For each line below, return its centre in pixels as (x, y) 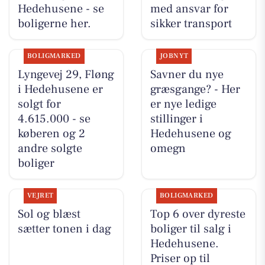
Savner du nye (187, 74)
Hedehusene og (190, 133)
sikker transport (191, 23)
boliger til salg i (190, 229)
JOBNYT (174, 56)
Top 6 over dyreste (198, 214)
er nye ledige (183, 104)
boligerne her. (54, 23)
